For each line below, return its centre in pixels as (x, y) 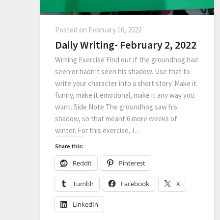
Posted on (72, 29)
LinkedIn (85, 204)
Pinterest (132, 163)
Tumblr (83, 183)
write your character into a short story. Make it (126, 83)
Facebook (135, 183)
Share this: (69, 146)
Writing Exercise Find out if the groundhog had (126, 59)
